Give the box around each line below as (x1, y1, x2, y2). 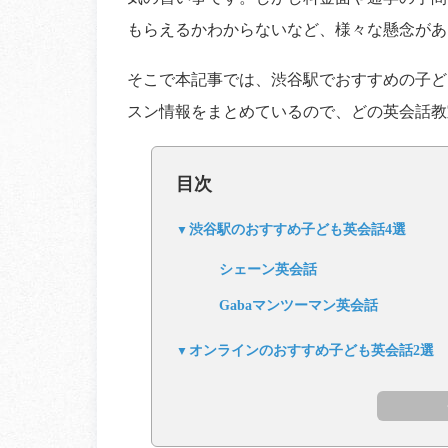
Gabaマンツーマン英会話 (218, 297, 378, 313)
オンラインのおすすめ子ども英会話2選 (189, 342, 434, 358)
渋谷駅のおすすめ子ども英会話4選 (189, 221, 406, 237)
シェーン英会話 (218, 261, 317, 277)
